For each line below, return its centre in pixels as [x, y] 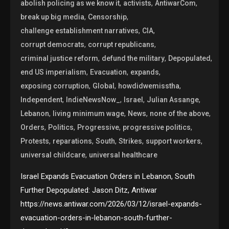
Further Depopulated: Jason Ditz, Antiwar [89, 190]
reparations [73, 141]
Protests [35, 141]
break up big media [53, 17]
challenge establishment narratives [80, 31]
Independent [42, 100]
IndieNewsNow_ [93, 100]
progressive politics [157, 128]
